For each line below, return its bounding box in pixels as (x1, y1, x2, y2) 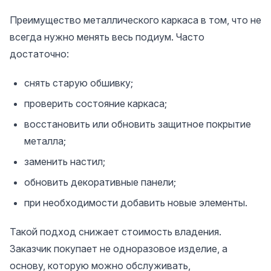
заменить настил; (24, 155, 105, 168)
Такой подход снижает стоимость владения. (10, 225, 221, 238)
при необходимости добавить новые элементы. (24, 196, 247, 209)
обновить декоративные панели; (24, 175, 176, 188)
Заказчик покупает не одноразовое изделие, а (10, 242, 227, 255)
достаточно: (10, 47, 69, 60)
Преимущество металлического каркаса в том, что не (10, 13, 261, 26)
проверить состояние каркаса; (24, 97, 167, 109)
